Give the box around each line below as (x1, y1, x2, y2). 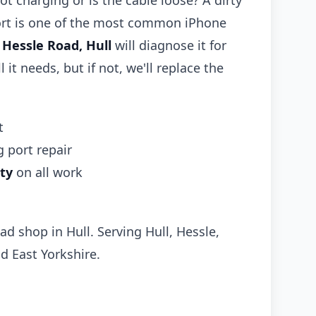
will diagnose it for (111, 37, 226, 54)
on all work (13, 164, 83, 181)
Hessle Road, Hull (2, 37, 111, 54)
